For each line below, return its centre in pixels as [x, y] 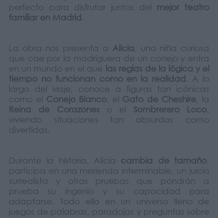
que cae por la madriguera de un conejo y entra [109, 58]
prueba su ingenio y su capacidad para [109, 191]
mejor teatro [183, 7]
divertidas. [29, 130]
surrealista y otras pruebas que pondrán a [109, 181]
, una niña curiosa [172, 48]
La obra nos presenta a [60, 48]
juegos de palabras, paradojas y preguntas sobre [109, 212]
